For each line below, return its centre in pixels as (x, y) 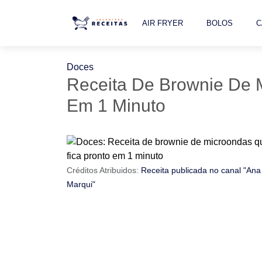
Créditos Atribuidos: (104, 170)
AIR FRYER (163, 23)
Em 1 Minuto (116, 106)
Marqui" (81, 184)
